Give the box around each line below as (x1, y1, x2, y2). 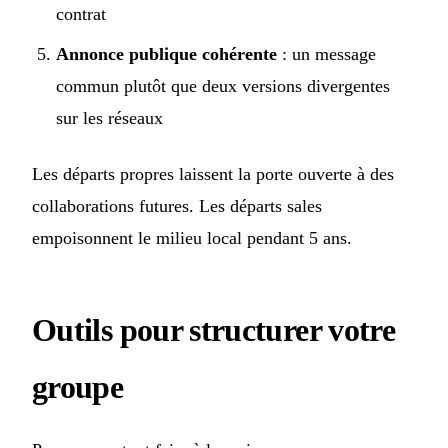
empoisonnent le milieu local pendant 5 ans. (32, 228, 352, 249)
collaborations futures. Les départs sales (32, 196, 322, 217)
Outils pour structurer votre (32, 312, 396, 349)
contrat (56, 4, 106, 25)
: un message (277, 44, 376, 65)
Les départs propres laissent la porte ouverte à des (32, 164, 394, 185)
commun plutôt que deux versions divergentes (56, 76, 390, 97)
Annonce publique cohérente (56, 44, 277, 65)
